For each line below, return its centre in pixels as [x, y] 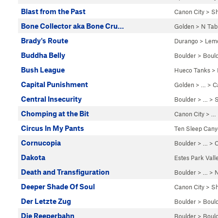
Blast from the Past [53, 11]
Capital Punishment [54, 84]
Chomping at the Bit [55, 113]
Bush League [43, 70]
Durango [186, 41]
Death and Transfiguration [65, 172]
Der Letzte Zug [46, 201]
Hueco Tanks [192, 70]
